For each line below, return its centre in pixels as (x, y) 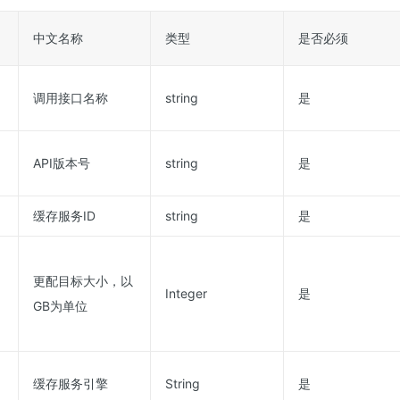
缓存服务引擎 (71, 383)
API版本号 (62, 163)
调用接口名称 (71, 98)
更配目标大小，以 (83, 281)
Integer (186, 293)
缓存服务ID (64, 216)
